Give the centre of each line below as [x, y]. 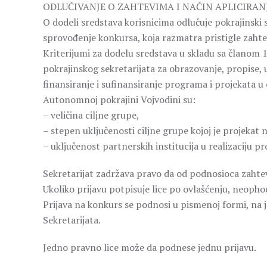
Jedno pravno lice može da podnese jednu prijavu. [150, 247]
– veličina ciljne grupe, [91, 115]
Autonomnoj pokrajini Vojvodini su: [119, 100]
